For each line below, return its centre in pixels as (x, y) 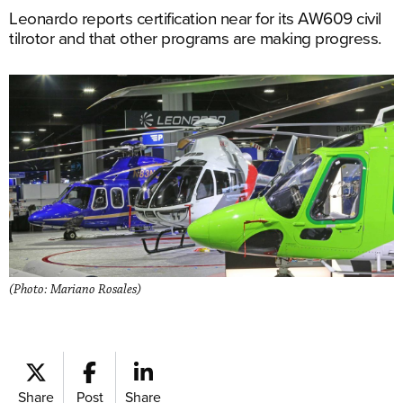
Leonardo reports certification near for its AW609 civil (195, 18)
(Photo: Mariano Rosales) (75, 289)
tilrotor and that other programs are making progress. (195, 37)
